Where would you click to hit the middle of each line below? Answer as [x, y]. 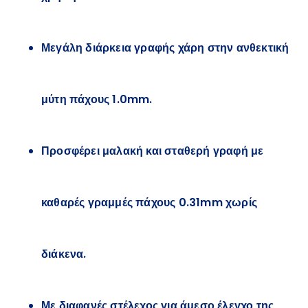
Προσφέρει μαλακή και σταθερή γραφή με [153, 151]
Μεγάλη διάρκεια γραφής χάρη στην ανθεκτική [165, 48]
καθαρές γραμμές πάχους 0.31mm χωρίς [149, 203]
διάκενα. [64, 254]
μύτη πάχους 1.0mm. [97, 100]
